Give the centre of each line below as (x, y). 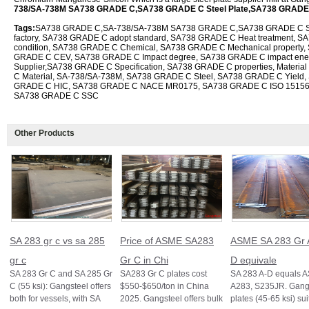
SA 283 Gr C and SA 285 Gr (61, 274)
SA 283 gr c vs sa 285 (57, 241)
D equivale (253, 260)
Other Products (44, 133)
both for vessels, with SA (55, 299)
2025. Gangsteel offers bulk (171, 299)
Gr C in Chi (144, 260)
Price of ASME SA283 (167, 241)
